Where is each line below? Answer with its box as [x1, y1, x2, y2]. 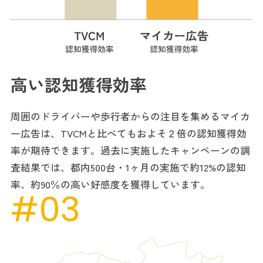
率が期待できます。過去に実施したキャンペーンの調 [10, 143, 250, 157]
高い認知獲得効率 [10, 72, 147, 96]
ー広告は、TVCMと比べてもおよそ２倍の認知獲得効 [10, 126, 247, 140]
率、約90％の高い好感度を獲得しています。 [10, 177, 210, 191]
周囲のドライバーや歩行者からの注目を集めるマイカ [10, 109, 250, 123]
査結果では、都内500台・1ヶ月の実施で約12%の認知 [10, 160, 246, 174]
